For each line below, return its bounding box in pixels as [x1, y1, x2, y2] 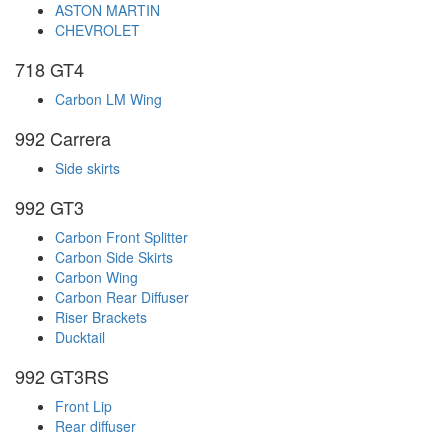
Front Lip [55, 396, 112, 417]
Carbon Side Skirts [55, 247, 173, 268]
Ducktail [55, 327, 105, 348]
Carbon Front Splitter [55, 227, 188, 248]
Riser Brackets [55, 307, 147, 328]
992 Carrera [15, 125, 111, 152]
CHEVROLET [55, 20, 140, 41]
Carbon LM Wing [55, 89, 162, 110]
